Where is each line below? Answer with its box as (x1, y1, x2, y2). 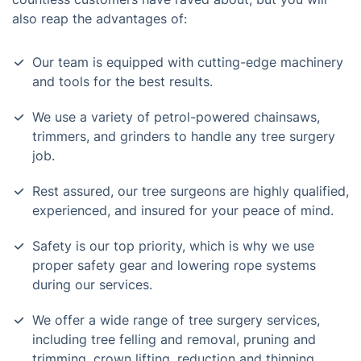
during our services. (32, 276, 152, 293)
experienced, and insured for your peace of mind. (32, 202, 334, 218)
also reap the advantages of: (12, 10, 187, 27)
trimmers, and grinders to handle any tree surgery (32, 128, 335, 144)
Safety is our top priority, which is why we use (32, 238, 314, 254)
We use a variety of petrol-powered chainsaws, (32, 109, 320, 125)
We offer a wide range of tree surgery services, (32, 312, 320, 328)
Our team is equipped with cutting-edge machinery (32, 54, 343, 70)
